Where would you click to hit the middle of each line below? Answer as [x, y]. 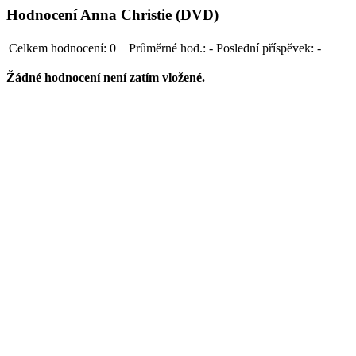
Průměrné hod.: [167, 48]
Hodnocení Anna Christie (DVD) [112, 15]
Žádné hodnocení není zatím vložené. [106, 77]
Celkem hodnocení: [58, 48]
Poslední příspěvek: [265, 48]
